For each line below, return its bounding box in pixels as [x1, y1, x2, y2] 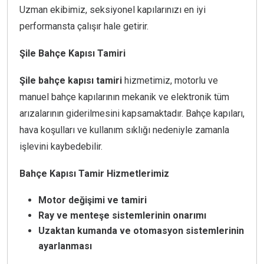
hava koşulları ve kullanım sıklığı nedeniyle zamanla [19, 124, 229, 136]
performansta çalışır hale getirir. [19, 21, 148, 32]
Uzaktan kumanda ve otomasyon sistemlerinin [38, 225, 244, 237]
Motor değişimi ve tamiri [38, 194, 147, 206]
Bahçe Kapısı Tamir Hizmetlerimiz [19, 168, 169, 180]
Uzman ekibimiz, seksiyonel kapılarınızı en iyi [19, 4, 206, 16]
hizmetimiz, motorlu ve [122, 75, 218, 87]
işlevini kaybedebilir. [19, 141, 103, 153]
